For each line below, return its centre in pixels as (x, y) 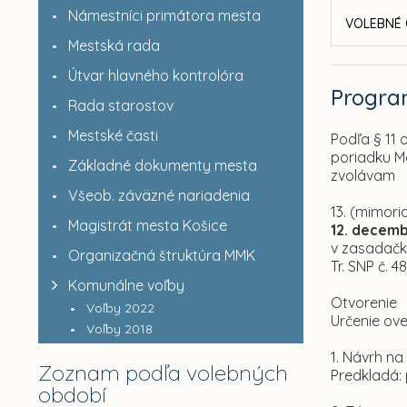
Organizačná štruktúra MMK (161, 255)
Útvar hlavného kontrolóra (155, 75)
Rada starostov (120, 105)
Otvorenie (364, 303)
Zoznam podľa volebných (163, 372)
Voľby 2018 (119, 329)
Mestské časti (113, 135)
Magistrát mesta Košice (147, 225)
